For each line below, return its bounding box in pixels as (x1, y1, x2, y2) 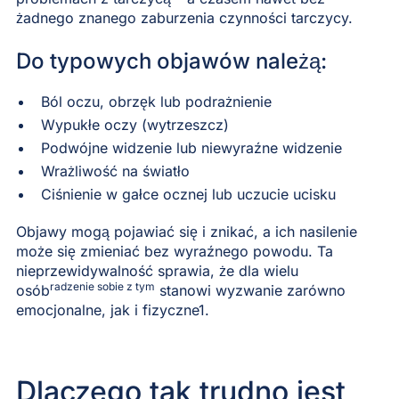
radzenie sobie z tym (49, 279, 155, 293)
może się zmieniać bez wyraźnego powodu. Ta (15, 241, 333, 260)
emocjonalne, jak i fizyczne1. (15, 300, 209, 319)
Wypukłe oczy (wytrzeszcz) (40, 115, 229, 134)
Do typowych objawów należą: (15, 47, 327, 74)
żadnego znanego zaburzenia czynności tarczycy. (15, 8, 353, 27)
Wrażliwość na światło (40, 161, 190, 180)
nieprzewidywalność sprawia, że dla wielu (15, 261, 298, 280)
